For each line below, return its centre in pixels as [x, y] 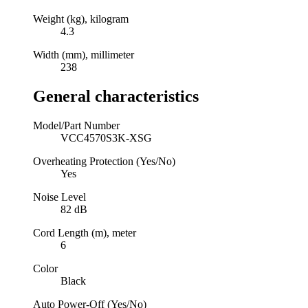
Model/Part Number [76, 125]
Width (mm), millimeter [84, 54]
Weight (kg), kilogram [81, 19]
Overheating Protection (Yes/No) [104, 161]
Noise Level [59, 197]
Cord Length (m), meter [85, 232]
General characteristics [116, 96]
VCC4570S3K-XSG [106, 137]
